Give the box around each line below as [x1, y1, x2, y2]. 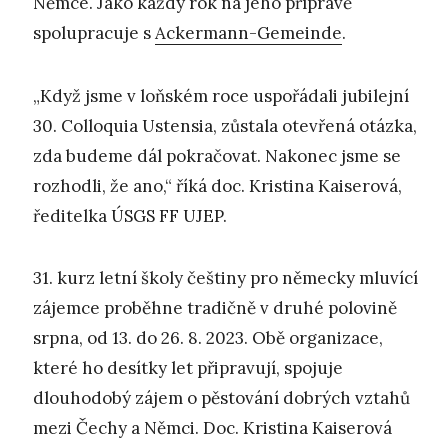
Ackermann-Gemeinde [155, 22, 342, 45]
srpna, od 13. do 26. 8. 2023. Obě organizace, [33, 326, 383, 349]
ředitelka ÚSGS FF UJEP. [33, 204, 227, 227]
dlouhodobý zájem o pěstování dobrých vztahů [33, 386, 410, 409]
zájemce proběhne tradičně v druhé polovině [33, 296, 397, 319]
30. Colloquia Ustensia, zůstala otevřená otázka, [33, 114, 417, 137]
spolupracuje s [33, 22, 155, 45]
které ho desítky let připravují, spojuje [33, 356, 343, 379]
